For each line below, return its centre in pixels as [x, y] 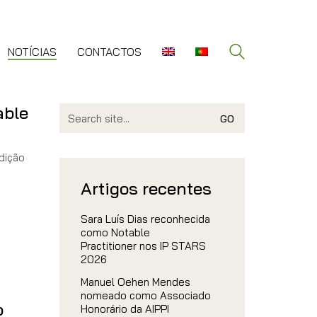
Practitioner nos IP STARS [143, 246]
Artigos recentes [146, 188]
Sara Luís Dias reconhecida [145, 219]
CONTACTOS [109, 51]
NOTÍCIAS [32, 51]
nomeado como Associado [145, 295]
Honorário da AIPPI [125, 309]
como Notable [115, 232]
